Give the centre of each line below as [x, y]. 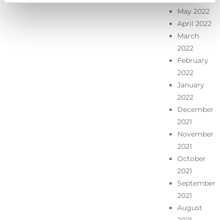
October [191, 158]
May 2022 [193, 11]
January [191, 85]
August [190, 207]
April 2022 [194, 23]
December [195, 109]
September [196, 183]
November [195, 134]
